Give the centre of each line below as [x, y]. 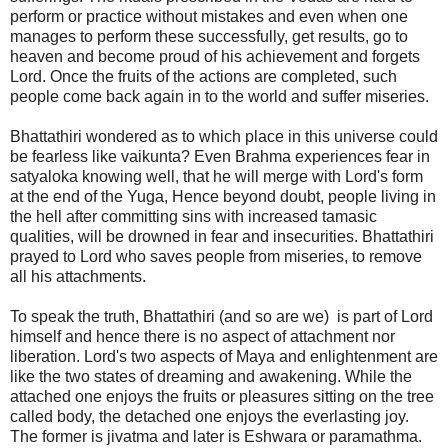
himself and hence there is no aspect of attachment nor [202, 336]
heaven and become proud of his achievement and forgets [215, 56]
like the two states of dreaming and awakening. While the [211, 376]
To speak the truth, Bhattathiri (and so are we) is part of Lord [221, 316]
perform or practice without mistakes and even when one [209, 16]
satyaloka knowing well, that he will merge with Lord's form [216, 176]
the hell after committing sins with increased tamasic [193, 216]
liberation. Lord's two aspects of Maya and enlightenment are [224, 356]
